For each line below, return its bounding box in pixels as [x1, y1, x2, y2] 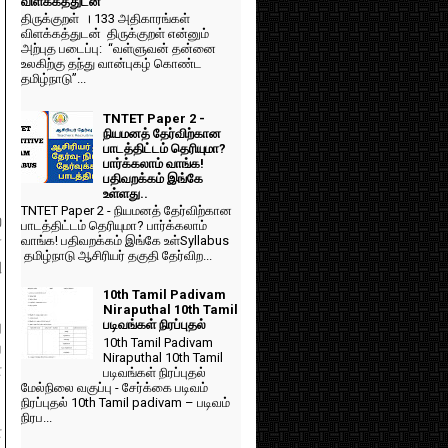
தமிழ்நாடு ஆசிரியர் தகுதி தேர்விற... [21, 248, 212, 264]
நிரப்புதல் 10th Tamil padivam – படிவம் [21, 395, 230, 411]
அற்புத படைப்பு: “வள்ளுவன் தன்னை [21, 41, 216, 57]
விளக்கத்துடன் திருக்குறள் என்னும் [21, 26, 209, 42]
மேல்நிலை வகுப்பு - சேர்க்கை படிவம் [21, 380, 208, 396]
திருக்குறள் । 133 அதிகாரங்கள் [21, 11, 190, 27]
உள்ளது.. [103, 185, 149, 201]
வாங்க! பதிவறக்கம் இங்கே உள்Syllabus [21, 233, 229, 249]
